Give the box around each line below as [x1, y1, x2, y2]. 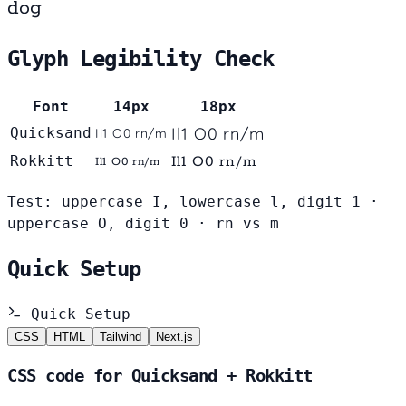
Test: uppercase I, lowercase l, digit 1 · [7, 192, 379, 210]
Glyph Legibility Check [7, 45, 275, 72]
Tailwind [100, 329, 141, 343]
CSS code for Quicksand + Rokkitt [7, 366, 314, 386]
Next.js [156, 329, 193, 343]
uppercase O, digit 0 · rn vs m [7, 214, 279, 232]
